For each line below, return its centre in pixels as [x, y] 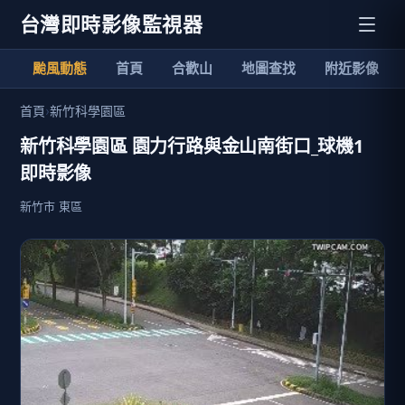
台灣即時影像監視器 [111, 24]
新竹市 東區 [51, 206]
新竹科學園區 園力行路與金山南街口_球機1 [192, 146]
